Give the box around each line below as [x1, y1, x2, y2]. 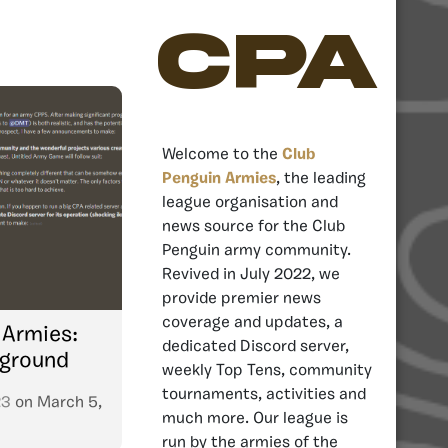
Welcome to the [162, 146, 282, 163]
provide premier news [162, 290, 321, 307]
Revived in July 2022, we [162, 266, 340, 283]
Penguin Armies [162, 170, 276, 187]
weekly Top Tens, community [162, 362, 372, 379]
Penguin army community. [162, 242, 351, 259]
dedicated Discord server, [162, 338, 349, 355]
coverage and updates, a [162, 314, 343, 331]
